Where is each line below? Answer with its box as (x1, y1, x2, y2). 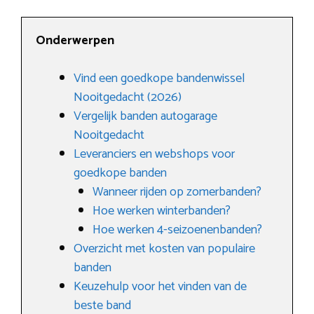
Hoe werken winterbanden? (93, 200, 231, 221)
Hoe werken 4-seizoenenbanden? (93, 219, 262, 240)
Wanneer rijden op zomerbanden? (93, 182, 261, 203)
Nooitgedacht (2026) (74, 87, 182, 108)
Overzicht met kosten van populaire (74, 238, 255, 259)
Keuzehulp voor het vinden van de (74, 276, 247, 297)
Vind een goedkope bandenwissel (74, 68, 245, 89)
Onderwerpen (36, 30, 114, 51)
